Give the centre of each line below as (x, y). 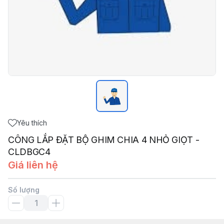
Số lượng (24, 190)
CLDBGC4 (29, 152)
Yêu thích (32, 123)
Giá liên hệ (33, 165)
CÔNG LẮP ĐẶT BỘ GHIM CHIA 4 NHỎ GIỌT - (104, 140)
